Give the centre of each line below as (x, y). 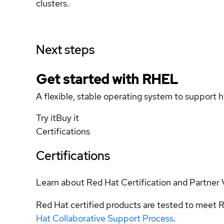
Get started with (89, 79)
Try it (46, 118)
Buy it (67, 118)
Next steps (65, 50)
